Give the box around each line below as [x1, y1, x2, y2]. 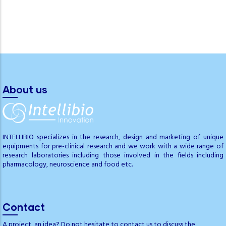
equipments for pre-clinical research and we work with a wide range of [3, 140, 223, 152]
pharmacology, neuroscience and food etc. [3, 158, 133, 171]
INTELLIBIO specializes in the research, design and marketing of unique [3, 131, 223, 143]
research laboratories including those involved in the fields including [3, 149, 223, 161]
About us [3, 83, 47, 95]
